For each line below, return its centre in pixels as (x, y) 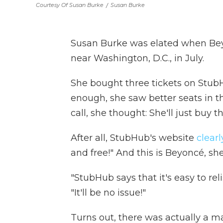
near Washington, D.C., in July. (137, 58)
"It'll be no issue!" (108, 193)
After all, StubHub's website (134, 138)
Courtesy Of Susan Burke (70, 5)
